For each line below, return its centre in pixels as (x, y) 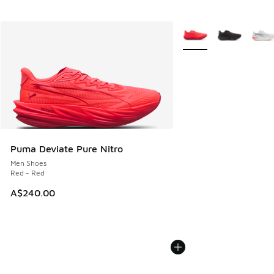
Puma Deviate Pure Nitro (67, 149)
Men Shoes (28, 163)
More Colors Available (220, 29)
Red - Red (28, 173)
